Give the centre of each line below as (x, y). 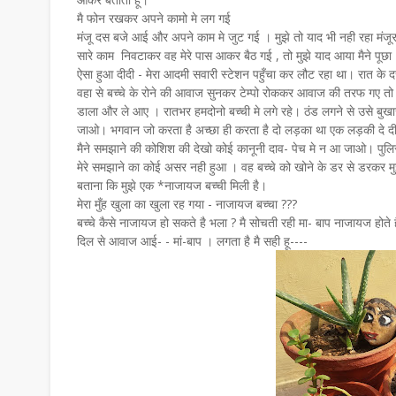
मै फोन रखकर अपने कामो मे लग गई (156, 18)
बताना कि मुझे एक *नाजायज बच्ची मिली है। (172, 185)
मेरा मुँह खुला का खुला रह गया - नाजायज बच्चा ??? (187, 204)
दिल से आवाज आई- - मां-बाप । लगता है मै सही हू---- (192, 241)
